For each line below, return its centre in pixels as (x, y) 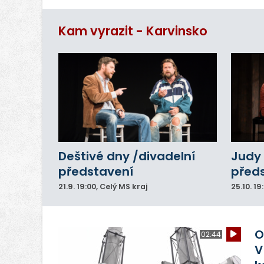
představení (96, 172)
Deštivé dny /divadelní (127, 156)
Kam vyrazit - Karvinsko (133, 31)
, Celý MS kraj (122, 187)
